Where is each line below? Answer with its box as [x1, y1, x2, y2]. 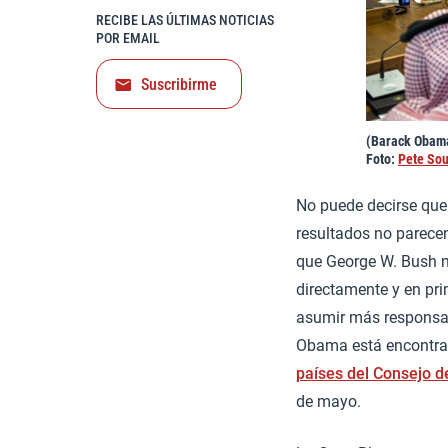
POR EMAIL [96, 30, 160, 46]
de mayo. [296, 392, 361, 412]
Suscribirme [141, 75, 217, 94]
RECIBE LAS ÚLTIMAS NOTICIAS [96, 12, 274, 28]
